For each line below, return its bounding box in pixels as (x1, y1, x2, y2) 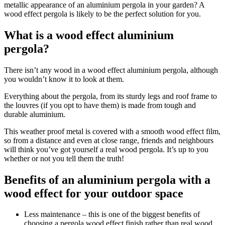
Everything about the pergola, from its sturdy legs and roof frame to (4, 91, 217, 100)
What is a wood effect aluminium (4, 28, 174, 42)
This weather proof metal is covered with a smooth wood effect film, (4, 127, 220, 136)
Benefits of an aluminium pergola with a (4, 173, 210, 186)
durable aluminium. (4, 109, 65, 119)
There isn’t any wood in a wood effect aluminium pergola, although (4, 65, 218, 74)
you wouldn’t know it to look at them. (4, 74, 124, 83)
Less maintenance (24, 210, 82, 219)
